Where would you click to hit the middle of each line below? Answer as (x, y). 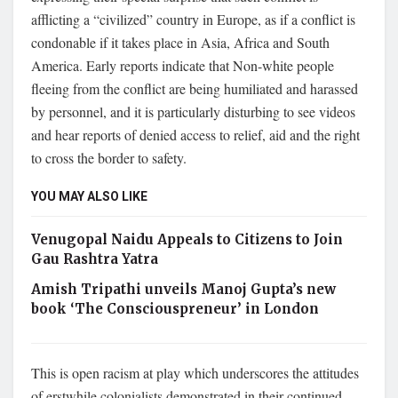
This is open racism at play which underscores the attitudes (195, 372)
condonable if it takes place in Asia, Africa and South (180, 42)
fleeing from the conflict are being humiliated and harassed (195, 88)
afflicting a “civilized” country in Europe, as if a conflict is (193, 19)
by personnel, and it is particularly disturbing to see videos (193, 111)
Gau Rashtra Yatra (95, 259)
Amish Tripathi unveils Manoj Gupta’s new (183, 289)
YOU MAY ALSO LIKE (89, 196)
